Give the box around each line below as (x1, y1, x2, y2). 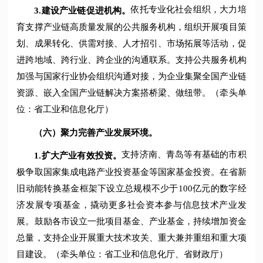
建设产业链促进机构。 (41, 5, 131, 15)
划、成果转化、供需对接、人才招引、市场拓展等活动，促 (16, 38, 247, 48)
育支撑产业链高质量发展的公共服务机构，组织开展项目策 (16, 22, 247, 32)
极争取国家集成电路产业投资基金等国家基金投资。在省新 (16, 167, 247, 177)
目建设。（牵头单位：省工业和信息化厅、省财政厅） (16, 249, 228, 259)
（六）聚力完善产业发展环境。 (34, 127, 158, 137)
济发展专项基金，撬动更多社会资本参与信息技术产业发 (16, 200, 247, 210)
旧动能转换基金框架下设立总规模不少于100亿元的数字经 (16, 183, 247, 193)
